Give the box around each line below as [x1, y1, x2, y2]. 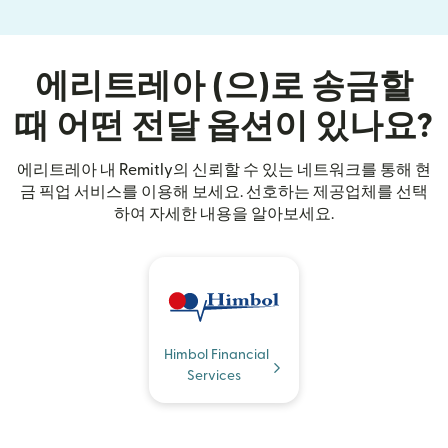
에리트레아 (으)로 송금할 [35, 70, 413, 104]
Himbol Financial [163, 348, 269, 363]
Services [187, 369, 241, 384]
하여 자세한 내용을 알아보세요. [114, 206, 334, 223]
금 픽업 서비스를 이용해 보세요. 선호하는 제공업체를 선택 [20, 184, 428, 201]
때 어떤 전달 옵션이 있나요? [15, 110, 433, 144]
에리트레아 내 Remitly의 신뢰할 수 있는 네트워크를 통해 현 [17, 162, 431, 179]
